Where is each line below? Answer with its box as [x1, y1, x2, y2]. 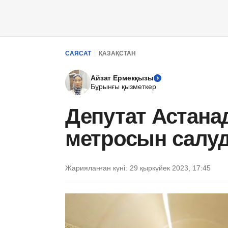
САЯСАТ [65, 49, 91, 57]
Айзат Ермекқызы [91, 74, 154, 82]
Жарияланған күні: [65, 163, 127, 172]
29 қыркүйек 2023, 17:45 [130, 163, 211, 172]
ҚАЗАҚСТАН [99, 49, 136, 57]
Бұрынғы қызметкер [91, 82, 156, 91]
